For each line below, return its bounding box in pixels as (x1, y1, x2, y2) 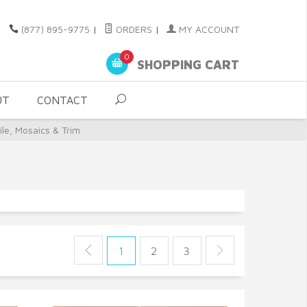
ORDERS (113, 23, 152, 35)
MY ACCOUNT (176, 23, 239, 35)
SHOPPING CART (134, 58, 239, 73)
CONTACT (37, 94, 88, 106)
